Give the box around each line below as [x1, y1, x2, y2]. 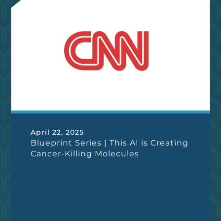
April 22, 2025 [31, 128, 84, 137]
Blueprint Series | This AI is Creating [31, 138, 189, 147]
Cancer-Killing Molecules [31, 149, 140, 158]
